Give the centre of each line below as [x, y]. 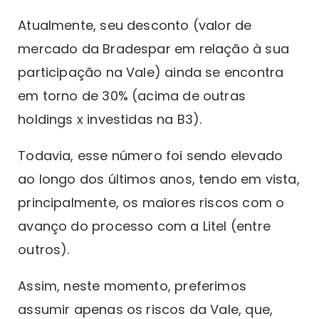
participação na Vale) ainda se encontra [151, 73]
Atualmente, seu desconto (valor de [135, 26]
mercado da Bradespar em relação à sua [153, 49]
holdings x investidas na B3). [110, 120]
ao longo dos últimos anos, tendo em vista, [159, 179]
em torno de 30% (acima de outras [132, 96]
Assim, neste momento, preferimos [132, 286]
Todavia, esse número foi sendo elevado [151, 156]
